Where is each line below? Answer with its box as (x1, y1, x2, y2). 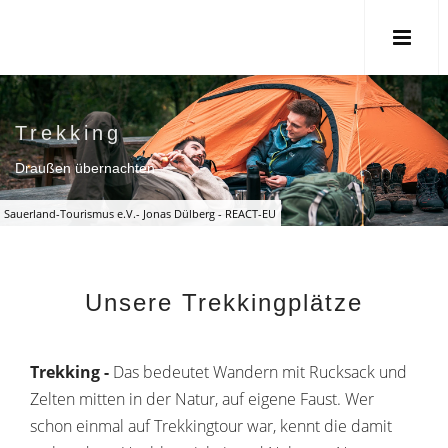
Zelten (30, 388, 75, 410)
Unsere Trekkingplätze (85, 289, 363, 316)
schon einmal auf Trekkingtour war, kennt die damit (30, 415, 392, 437)
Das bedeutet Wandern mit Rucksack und (113, 361, 407, 383)
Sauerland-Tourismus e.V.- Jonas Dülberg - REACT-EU (4, 205, 277, 221)
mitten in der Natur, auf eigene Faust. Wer (79, 388, 374, 410)
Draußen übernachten (15, 160, 155, 176)
